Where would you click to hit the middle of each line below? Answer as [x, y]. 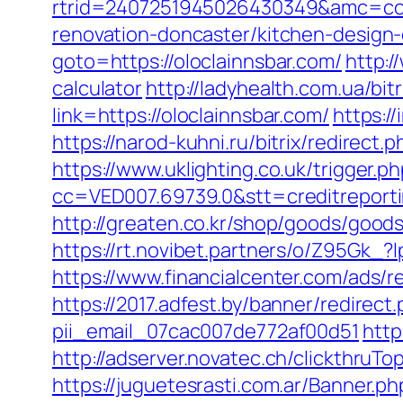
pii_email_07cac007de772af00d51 [206, 331]
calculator [98, 88]
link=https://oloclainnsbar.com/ [191, 115]
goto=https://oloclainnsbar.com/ [197, 61]
